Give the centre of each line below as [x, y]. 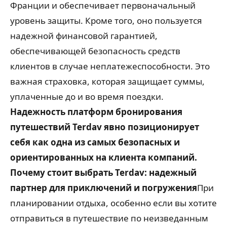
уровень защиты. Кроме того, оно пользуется [106, 20]
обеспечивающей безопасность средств [95, 51]
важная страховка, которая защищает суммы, [107, 81]
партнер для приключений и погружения [104, 187]
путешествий [40, 127]
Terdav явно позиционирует [136, 127]
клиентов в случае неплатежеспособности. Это [110, 66]
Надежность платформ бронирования [96, 111]
